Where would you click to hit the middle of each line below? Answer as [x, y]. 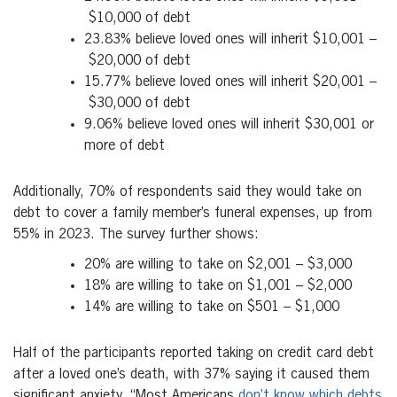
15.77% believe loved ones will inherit [198, 82]
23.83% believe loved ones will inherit [198, 39]
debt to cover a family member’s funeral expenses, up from [193, 213]
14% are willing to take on [166, 307]
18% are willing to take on [166, 286]
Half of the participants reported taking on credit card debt [194, 353]
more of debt [125, 146]
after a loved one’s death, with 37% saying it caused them [191, 374]
